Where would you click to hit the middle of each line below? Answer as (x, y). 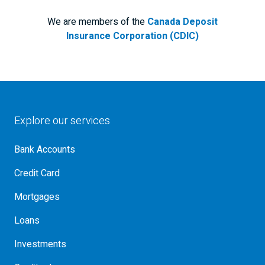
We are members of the (97, 22)
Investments (40, 244)
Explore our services (62, 121)
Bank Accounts (45, 150)
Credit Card (37, 173)
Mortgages (37, 197)
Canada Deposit (182, 22)
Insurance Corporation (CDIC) (132, 36)
